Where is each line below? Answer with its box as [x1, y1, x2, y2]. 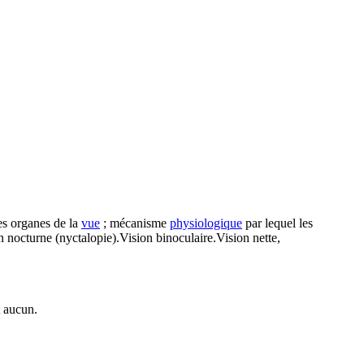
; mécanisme [100, 216, 170, 231]
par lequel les [242, 216, 313, 231]
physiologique [170, 216, 242, 231]
